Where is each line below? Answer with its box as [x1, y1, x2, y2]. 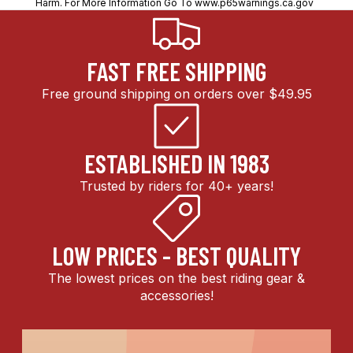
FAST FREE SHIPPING [87, 56, 266, 87]
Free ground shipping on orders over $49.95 [41, 86, 312, 102]
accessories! [139, 288, 214, 304]
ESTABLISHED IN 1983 [84, 148, 269, 179]
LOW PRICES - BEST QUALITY [52, 240, 301, 271]
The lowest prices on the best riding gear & [48, 270, 305, 287]
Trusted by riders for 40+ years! [80, 178, 273, 195]
